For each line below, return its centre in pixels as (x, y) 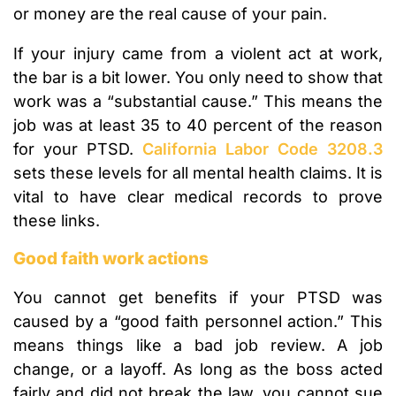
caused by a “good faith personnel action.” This (198, 322)
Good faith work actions (111, 259)
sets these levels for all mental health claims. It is (198, 173)
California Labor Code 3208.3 (263, 149)
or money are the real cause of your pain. (170, 14)
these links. (57, 221)
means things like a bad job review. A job (198, 346)
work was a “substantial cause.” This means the (198, 102)
